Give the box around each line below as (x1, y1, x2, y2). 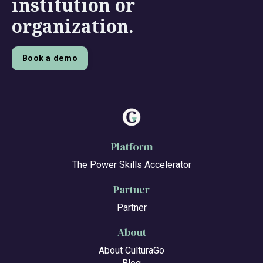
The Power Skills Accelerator (72, 159, 191, 171)
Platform (110, 139, 153, 154)
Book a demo (22, 53, 77, 63)
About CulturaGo (99, 245, 164, 257)
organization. (12, 14, 134, 38)
